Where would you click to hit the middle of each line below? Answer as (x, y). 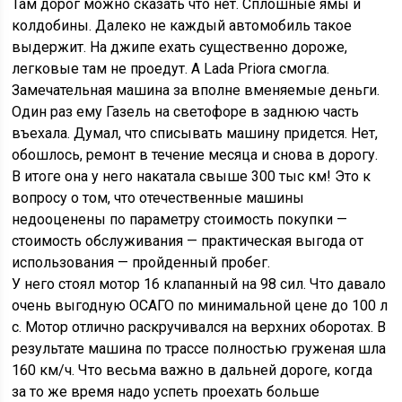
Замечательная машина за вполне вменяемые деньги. (196, 91)
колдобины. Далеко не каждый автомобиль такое (182, 26)
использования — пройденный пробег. (141, 263)
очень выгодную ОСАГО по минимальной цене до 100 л (200, 306)
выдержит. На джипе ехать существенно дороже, (180, 48)
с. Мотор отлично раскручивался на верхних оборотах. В (199, 328)
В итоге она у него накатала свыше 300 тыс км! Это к (192, 177)
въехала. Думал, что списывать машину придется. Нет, (195, 134)
